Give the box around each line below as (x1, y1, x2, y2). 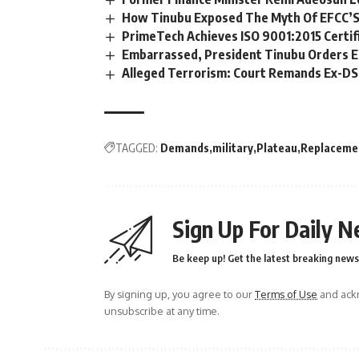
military (212, 140, 253, 155)
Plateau (256, 140, 297, 155)
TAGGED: (115, 140, 158, 155)
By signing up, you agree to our (104, 287, 255, 301)
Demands (160, 140, 209, 155)
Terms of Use (255, 287, 317, 301)
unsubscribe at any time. (104, 304, 220, 317)
